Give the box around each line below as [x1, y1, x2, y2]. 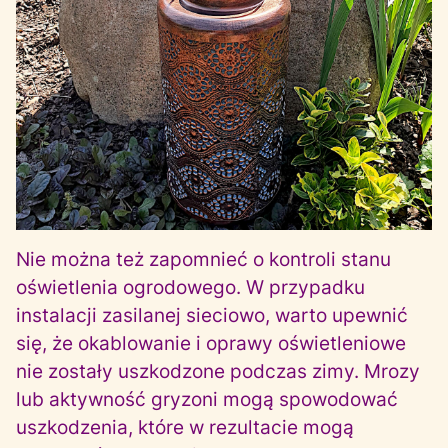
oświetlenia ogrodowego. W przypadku [16, 276, 365, 299]
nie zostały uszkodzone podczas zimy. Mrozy [16, 360, 420, 383]
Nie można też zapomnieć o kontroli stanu [16, 248, 391, 271]
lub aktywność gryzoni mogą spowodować [16, 388, 398, 411]
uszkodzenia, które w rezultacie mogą [16, 416, 354, 439]
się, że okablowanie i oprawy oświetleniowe [16, 332, 406, 355]
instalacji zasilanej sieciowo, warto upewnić [16, 304, 408, 327]
